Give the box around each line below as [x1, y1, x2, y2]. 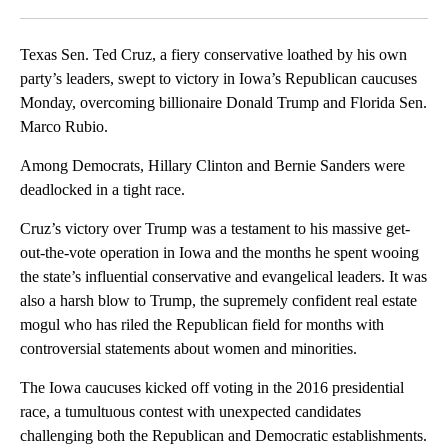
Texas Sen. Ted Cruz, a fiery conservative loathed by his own [20, 46, 407, 64]
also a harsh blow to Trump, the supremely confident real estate [20, 292, 417, 310]
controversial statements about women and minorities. [20, 340, 357, 358]
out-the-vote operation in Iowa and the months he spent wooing [20, 244, 419, 262]
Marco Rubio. [20, 118, 108, 136]
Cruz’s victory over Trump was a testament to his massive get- [20, 220, 410, 238]
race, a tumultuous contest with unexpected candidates [20, 403, 361, 421]
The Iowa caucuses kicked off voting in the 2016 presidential [20, 379, 404, 397]
